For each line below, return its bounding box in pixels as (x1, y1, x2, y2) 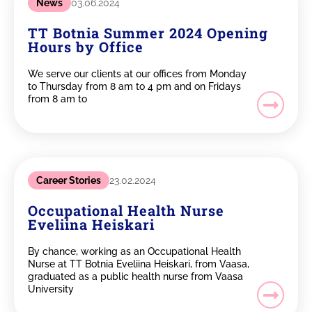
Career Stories (36, 175, 101, 187)
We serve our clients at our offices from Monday (28, 68, 247, 80)
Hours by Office (28, 38, 143, 56)
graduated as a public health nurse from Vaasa (28, 271, 243, 283)
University (28, 283, 74, 295)
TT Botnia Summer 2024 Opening (28, 24, 268, 42)
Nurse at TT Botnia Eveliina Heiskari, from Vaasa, (28, 258, 249, 270)
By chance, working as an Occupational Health (28, 246, 241, 258)
